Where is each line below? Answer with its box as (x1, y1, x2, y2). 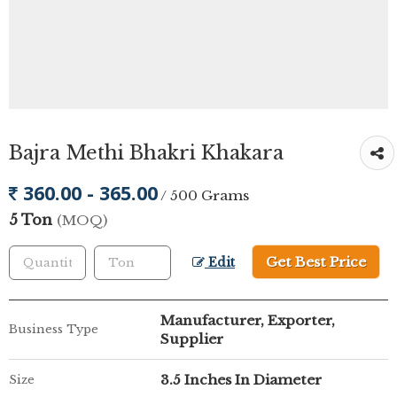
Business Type (9, 322, 98, 337)
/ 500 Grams (160, 187, 249, 204)
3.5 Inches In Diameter (160, 371, 322, 388)
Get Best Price (266, 253, 366, 270)
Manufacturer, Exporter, (160, 312, 335, 329)
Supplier (160, 331, 223, 347)
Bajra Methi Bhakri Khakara (9, 140, 284, 165)
